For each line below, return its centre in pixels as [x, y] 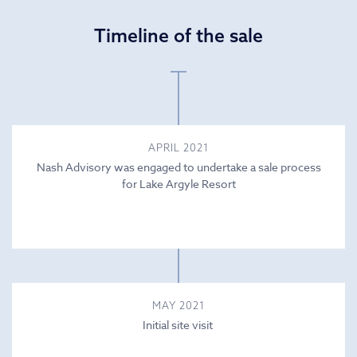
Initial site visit [178, 324]
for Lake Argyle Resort [178, 183]
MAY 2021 [178, 305]
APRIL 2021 [178, 147]
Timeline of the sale [178, 35]
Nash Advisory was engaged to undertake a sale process [178, 167]
